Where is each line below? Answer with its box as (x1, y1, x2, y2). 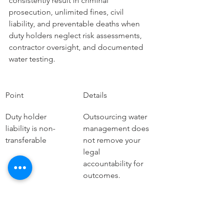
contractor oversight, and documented (9, 43, 145, 52)
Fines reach (5, 192, 47, 201)
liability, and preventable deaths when (9, 19, 142, 28)
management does (83, 124, 151, 133)
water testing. (9, 54, 55, 64)
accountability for (83, 159, 145, 168)
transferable (5, 135, 46, 145)
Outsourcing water (83, 112, 149, 121)
